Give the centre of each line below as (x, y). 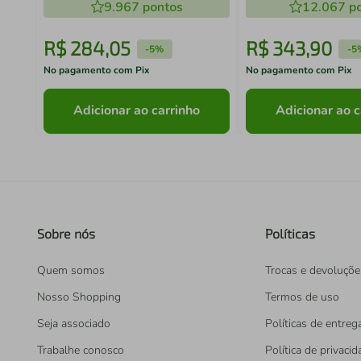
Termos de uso (302, 297)
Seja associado (74, 324)
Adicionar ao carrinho (137, 111)
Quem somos (71, 270)
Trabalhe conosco (81, 350)
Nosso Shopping (79, 297)
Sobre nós (66, 233)
